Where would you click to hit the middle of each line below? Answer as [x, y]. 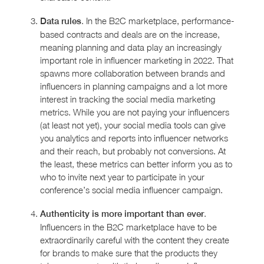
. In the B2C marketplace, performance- [158, 21]
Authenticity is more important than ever [122, 214]
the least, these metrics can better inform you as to [136, 164]
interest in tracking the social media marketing [128, 99]
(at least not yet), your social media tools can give [133, 125]
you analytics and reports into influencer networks [134, 138]
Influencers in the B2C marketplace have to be [128, 227]
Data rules [61, 21]
